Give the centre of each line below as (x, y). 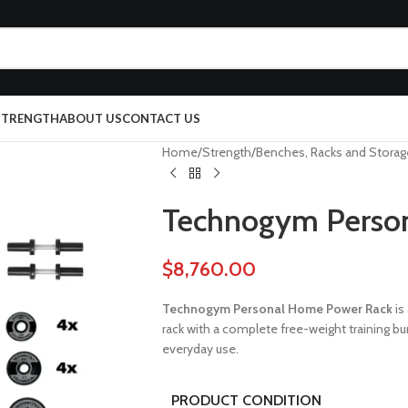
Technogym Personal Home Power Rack (277, 309)
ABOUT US (91, 118)
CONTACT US (161, 118)
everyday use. (200, 349)
